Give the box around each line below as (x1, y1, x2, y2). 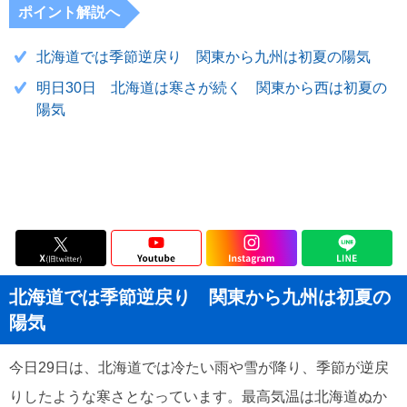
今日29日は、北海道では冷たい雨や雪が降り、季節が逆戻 (9, 360, 389, 375)
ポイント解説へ (18, 5, 120, 20)
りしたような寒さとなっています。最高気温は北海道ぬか (9, 389, 387, 404)
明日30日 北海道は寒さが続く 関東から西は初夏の (36, 80, 387, 95)
